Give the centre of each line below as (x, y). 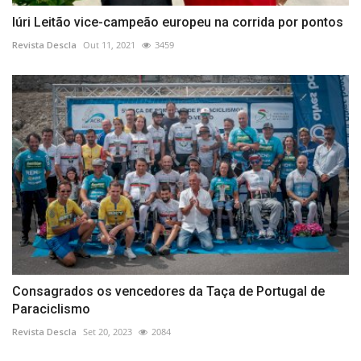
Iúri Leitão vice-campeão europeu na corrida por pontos (178, 22)
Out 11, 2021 (109, 44)
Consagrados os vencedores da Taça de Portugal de (168, 292)
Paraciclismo (51, 309)
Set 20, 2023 (108, 332)
